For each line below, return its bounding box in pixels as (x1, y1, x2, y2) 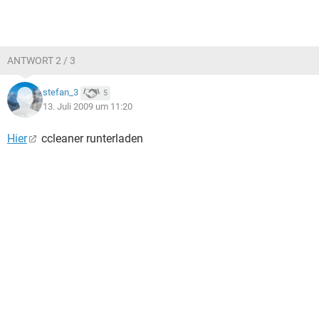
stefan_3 (43, 87, 78, 98)
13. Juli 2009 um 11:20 (43, 101, 132, 112)
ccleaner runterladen (38, 132, 143, 145)
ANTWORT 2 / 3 (7, 55, 75, 66)
